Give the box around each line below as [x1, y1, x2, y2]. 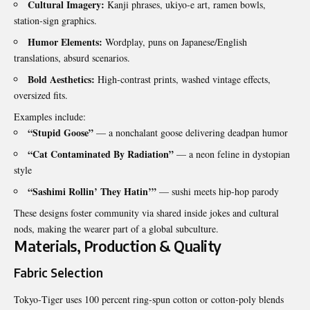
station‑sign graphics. [14, 13, 97, 27]
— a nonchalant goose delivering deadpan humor [93, 125, 288, 139]
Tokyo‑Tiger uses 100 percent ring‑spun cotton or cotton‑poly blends [14, 292, 284, 306]
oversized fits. [14, 88, 68, 102]
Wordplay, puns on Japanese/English [102, 35, 247, 48]
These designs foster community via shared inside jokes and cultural [14, 206, 279, 219]
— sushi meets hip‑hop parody [156, 184, 279, 198]
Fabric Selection [14, 265, 103, 281]
